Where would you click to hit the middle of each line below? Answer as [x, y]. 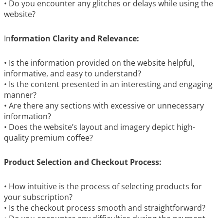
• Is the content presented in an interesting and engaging [108, 84]
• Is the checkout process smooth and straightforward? [105, 208]
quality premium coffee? [48, 138]
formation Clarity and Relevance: [75, 38]
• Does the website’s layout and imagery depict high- [100, 127]
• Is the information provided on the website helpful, [99, 63]
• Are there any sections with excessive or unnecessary [104, 106]
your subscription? [38, 197]
